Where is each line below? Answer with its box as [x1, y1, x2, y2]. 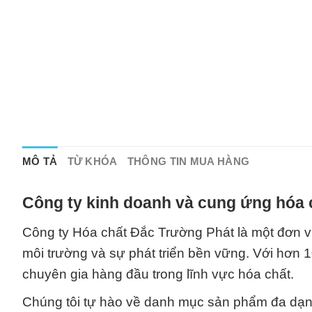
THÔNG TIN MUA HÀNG [127, 155, 250, 167]
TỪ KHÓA [67, 155, 118, 167]
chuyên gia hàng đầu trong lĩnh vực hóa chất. [22, 266, 294, 281]
